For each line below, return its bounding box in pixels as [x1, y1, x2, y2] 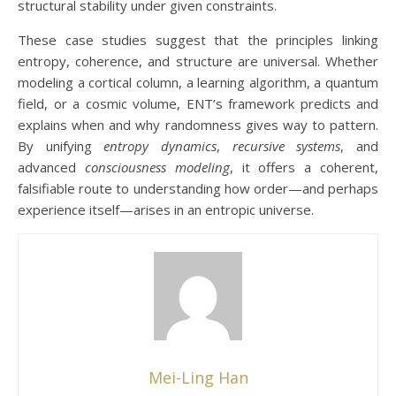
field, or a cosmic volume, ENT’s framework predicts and [18, 95, 378, 112]
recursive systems [232, 137, 341, 155]
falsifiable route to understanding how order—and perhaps [18, 179, 378, 197]
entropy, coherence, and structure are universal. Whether [18, 52, 378, 70]
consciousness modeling [84, 158, 230, 176]
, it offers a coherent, [229, 158, 379, 176]
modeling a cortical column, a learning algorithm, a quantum [18, 73, 378, 91]
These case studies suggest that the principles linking [18, 31, 378, 49]
